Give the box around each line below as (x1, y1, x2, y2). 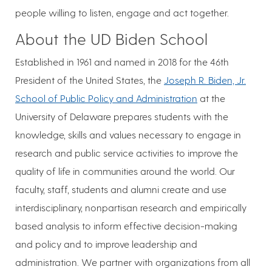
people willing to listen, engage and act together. (15, 7, 229, 19)
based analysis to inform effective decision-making (15, 220, 237, 232)
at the (197, 92, 225, 104)
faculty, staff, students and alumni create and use (15, 183, 226, 195)
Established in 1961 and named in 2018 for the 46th (15, 56, 229, 68)
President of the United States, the (15, 74, 164, 86)
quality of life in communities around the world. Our (15, 165, 235, 177)
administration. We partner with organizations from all (15, 256, 250, 268)
